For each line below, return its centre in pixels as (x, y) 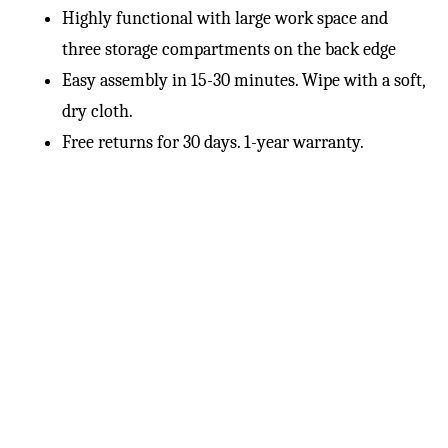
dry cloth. (98, 112)
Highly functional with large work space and (225, 19)
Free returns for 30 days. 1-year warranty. (213, 143)
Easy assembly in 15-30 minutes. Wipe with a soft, (244, 81)
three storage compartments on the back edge (229, 50)
